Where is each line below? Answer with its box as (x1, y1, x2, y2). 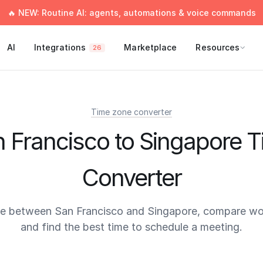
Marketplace (124, 42, 177, 52)
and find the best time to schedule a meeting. (21, 221, 242, 233)
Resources (195, 42, 240, 52)
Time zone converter (91, 107, 172, 117)
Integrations (33, 42, 86, 52)
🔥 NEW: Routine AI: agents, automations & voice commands (7, 8, 256, 18)
